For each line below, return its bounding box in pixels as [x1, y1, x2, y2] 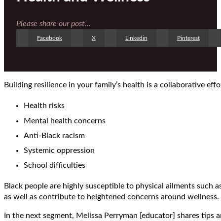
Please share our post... [16, 19, 91, 28]
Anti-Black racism [24, 131, 85, 140]
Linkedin [125, 35, 147, 41]
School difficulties [24, 161, 85, 169]
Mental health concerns [24, 116, 106, 125]
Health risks [24, 102, 65, 110]
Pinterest [177, 35, 200, 41]
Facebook [37, 35, 62, 41]
